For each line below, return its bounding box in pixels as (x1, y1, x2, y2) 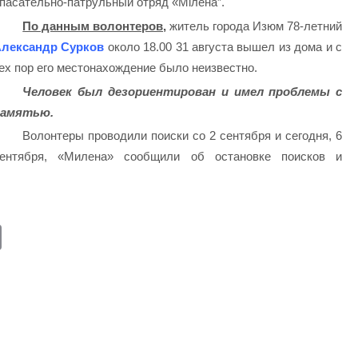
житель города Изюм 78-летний (166, 18, 343, 33)
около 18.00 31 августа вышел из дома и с (104, 39, 343, 54)
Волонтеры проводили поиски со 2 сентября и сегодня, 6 (22, 129, 343, 143)
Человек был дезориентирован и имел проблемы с (22, 84, 343, 98)
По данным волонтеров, (22, 18, 167, 33)
